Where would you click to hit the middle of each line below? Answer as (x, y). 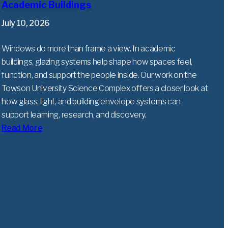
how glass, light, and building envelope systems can (91, 102)
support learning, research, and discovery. (74, 115)
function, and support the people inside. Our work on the (99, 75)
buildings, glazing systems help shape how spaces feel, (97, 62)
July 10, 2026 (26, 23)
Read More (22, 128)
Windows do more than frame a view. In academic (89, 49)
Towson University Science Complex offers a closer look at (105, 89)
